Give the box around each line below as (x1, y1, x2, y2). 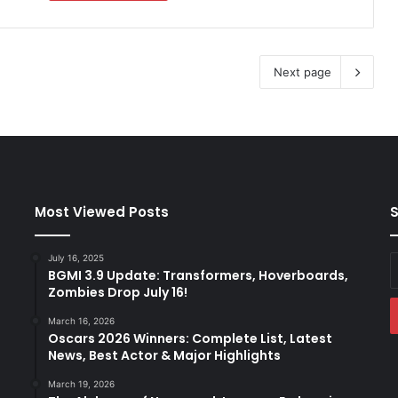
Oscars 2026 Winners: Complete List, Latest (47, 329, 332, 347)
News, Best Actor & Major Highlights (47, 346, 281, 364)
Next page (274, 64, 331, 79)
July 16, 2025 (47, 251, 104, 263)
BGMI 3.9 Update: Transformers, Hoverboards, (47, 266, 348, 284)
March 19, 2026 (47, 378, 115, 389)
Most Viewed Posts (34, 202, 169, 221)
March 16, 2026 (47, 314, 115, 326)
